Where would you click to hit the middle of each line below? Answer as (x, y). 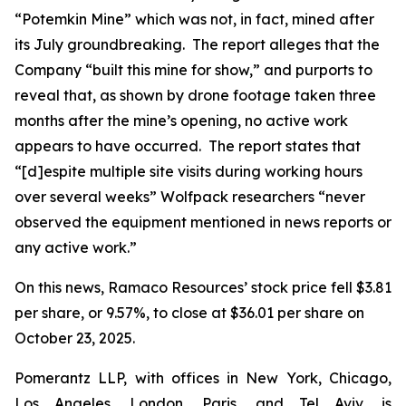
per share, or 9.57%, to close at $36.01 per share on (189, 313)
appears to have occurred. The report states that (188, 146)
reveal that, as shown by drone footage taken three (195, 95)
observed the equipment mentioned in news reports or (203, 222)
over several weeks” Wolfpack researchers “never (190, 197)
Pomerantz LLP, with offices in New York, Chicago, (203, 378)
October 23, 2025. (75, 338)
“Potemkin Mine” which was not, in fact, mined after (194, 19)
